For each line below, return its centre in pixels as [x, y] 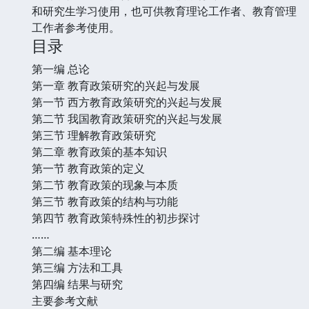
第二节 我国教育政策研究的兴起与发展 [127, 118]
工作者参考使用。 [76, 27]
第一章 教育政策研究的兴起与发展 [116, 85]
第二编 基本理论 [72, 251]
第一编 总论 [61, 69]
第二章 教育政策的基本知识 [99, 151]
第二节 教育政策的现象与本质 [105, 185]
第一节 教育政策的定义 [88, 168]
